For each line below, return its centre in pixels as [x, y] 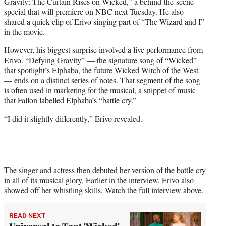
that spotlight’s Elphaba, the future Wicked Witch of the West [101, 70]
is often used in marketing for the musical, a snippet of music [100, 90]
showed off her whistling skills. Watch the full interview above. [104, 190]
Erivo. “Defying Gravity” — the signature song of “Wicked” [100, 60]
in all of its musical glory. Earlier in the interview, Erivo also [99, 180]
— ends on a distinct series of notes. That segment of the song [102, 80]
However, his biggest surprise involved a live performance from [103, 49]
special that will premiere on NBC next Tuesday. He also [94, 11]
